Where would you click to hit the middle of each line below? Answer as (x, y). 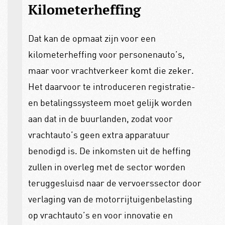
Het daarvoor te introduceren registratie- (111, 86)
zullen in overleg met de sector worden (106, 166)
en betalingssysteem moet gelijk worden (110, 102)
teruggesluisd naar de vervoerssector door (115, 183)
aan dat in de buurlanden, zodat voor (100, 118)
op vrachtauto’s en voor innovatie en (100, 215)
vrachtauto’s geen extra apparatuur (99, 134)
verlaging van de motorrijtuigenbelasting (110, 199)
